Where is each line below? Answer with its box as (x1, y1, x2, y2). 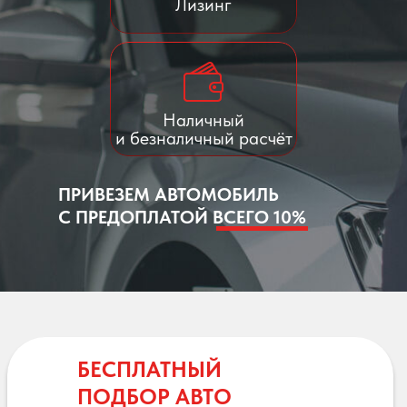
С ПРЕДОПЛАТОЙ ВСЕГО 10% (58, 205, 306, 228)
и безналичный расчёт (114, 126, 293, 149)
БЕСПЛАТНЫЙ (77, 355, 222, 382)
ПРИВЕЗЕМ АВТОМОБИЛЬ (58, 183, 279, 205)
